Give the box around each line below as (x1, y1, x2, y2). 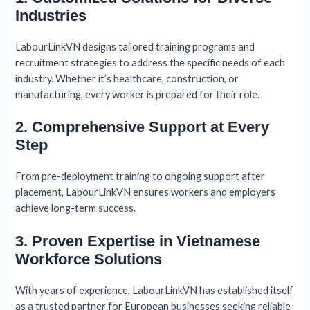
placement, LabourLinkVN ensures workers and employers (15, 186, 276, 199)
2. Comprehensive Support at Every (15, 118, 270, 136)
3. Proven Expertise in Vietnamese (15, 232, 261, 250)
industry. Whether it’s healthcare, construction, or (15, 73, 239, 85)
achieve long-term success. (15, 202, 136, 215)
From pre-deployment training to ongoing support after (15, 170, 266, 183)
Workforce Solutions (15, 250, 163, 268)
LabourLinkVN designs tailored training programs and (15, 41, 255, 53)
